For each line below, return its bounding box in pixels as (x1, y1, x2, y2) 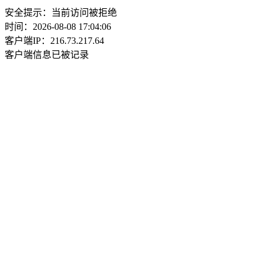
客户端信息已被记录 (5, 50, 89, 60)
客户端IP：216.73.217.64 (5, 36, 104, 46)
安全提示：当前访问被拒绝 (5, 8, 117, 18)
